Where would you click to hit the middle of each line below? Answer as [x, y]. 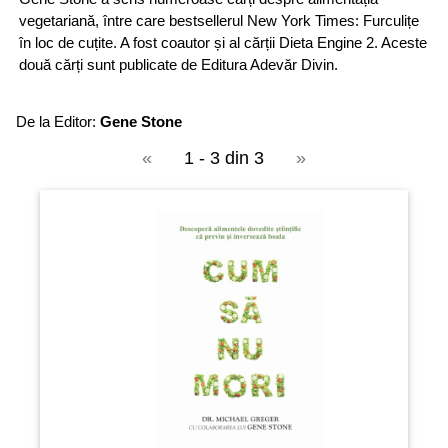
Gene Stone [141, 121]
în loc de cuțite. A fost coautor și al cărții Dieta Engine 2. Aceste [223, 42]
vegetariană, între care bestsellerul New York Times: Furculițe [219, 20]
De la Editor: [58, 121]
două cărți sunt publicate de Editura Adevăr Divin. [178, 64]
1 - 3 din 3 [224, 157]
